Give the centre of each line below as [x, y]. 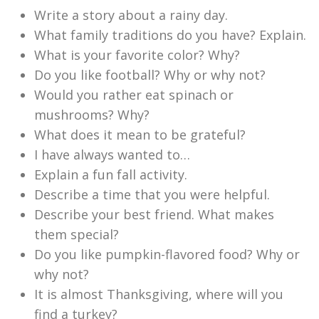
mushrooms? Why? [92, 114]
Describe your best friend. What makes [154, 214]
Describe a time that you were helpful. [152, 194]
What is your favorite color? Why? [137, 54]
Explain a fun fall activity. [111, 174]
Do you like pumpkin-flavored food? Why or [167, 254]
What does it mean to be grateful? [140, 134]
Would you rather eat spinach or [134, 94]
